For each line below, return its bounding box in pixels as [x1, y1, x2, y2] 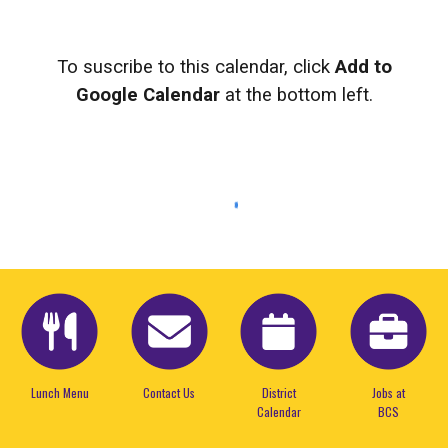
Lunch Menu [30, 383, 89, 401]
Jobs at [371, 383, 405, 401]
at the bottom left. [219, 84, 373, 106]
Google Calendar [75, 84, 220, 106]
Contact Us [143, 383, 196, 401]
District [261, 383, 296, 401]
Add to [334, 56, 392, 78]
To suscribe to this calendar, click [56, 56, 335, 78]
